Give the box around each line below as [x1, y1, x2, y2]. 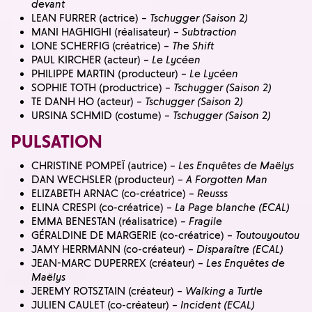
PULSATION [10, 130, 102, 152]
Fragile [189, 215, 222, 228]
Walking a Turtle [185, 285, 263, 298]
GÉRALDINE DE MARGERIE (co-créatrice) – [31, 229, 235, 242]
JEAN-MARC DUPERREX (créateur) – [31, 257, 206, 270]
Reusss [197, 187, 228, 201]
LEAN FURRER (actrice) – [31, 11, 150, 24]
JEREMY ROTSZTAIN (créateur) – [31, 285, 185, 298]
